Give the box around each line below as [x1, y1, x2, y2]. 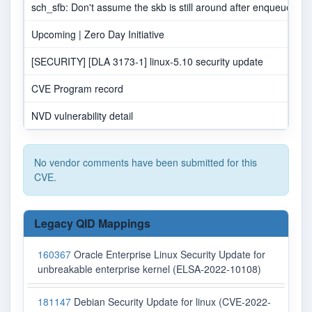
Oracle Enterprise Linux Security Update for [71, 247, 265, 262]
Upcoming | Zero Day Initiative [31, 27, 164, 42]
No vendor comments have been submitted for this [34, 155, 257, 170]
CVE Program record [31, 81, 123, 96]
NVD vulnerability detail [31, 109, 133, 123]
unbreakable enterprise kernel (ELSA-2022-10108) [38, 262, 261, 276]
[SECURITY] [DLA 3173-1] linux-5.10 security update [31, 54, 263, 69]
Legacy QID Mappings [34, 215, 150, 232]
